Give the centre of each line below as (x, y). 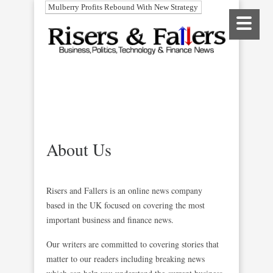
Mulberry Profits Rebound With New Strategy (123, 7)
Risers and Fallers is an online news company (124, 190)
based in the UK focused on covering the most (126, 205)
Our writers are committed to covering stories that (133, 244)
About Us (79, 149)
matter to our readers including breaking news (126, 259)
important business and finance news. (110, 220)
